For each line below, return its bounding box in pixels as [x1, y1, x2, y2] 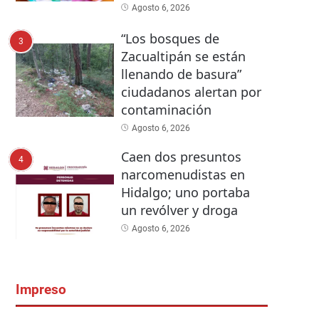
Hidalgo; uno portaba [120, 183, 250, 201]
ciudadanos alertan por [120, 83, 261, 100]
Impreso [16, 282, 66, 298]
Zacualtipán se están [120, 47, 246, 65]
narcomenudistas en [120, 165, 245, 183]
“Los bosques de [120, 29, 219, 47]
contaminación [120, 100, 211, 118]
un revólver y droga [120, 201, 238, 219]
